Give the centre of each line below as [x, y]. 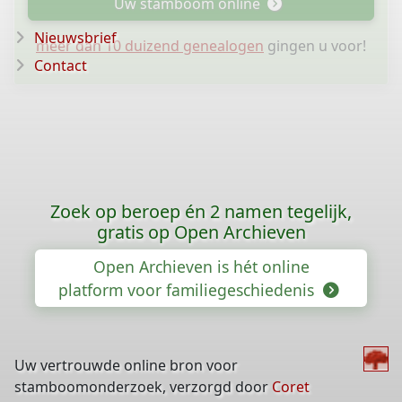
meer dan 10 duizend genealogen [150, 46]
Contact [61, 66]
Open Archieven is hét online [201, 267]
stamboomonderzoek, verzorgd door [143, 387]
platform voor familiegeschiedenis [188, 290]
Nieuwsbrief [75, 38]
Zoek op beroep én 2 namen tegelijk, [201, 211]
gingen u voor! [315, 46]
